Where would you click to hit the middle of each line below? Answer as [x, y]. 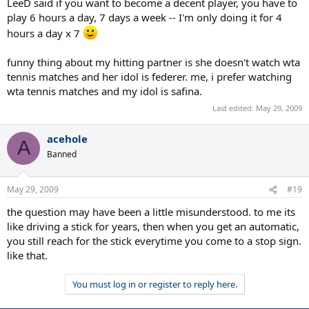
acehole [67, 138]
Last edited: [234, 108]
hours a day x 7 [45, 33]
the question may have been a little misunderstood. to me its [151, 212]
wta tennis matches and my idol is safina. [104, 91]
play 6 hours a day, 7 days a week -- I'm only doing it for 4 [144, 18]
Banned [62, 154]
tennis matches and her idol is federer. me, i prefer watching [149, 77]
